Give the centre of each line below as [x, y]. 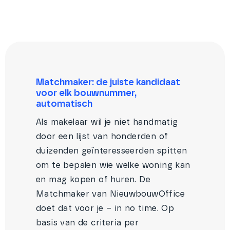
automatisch [64, 104]
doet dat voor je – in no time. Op [105, 208]
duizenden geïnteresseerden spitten [112, 151]
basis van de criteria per [87, 223]
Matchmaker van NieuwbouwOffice [110, 194]
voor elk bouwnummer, [86, 93]
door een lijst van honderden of [102, 137]
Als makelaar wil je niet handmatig [107, 122]
